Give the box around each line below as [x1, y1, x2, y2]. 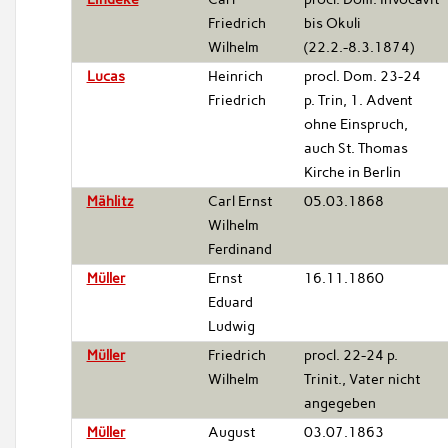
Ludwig [207, 317, 255, 335]
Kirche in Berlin [303, 163, 401, 181]
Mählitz [86, 192, 134, 210]
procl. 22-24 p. [303, 346, 398, 364]
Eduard [207, 293, 253, 311]
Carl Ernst [207, 192, 273, 210]
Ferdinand [207, 240, 272, 258]
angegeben [303, 394, 376, 412]
